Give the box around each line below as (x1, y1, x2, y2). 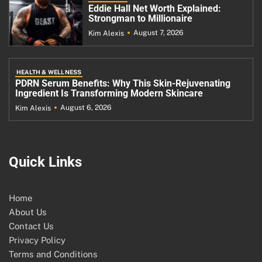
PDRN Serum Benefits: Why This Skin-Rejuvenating (15, 77, 230, 89)
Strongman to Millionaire (88, 12, 192, 24)
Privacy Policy (9, 235, 65, 245)
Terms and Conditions (9, 249, 98, 259)
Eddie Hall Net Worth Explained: (88, 2, 221, 14)
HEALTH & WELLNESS (16, 68, 82, 75)
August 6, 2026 (60, 102, 112, 112)
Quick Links (9, 153, 82, 170)
